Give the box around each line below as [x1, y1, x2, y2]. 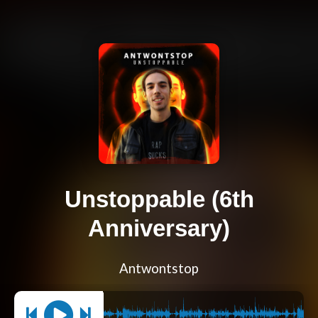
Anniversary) [88, 215, 230, 242]
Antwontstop [119, 261, 199, 277]
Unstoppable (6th [64, 186, 254, 213]
